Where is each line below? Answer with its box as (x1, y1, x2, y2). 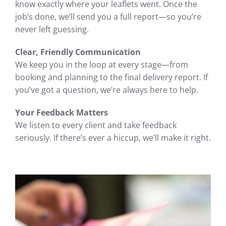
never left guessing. (15, 24, 89, 35)
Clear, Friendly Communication (15, 46, 141, 58)
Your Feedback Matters (15, 107, 108, 118)
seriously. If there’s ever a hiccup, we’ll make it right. (15, 132, 211, 143)
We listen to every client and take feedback (15, 120, 177, 131)
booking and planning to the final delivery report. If (15, 72, 208, 83)
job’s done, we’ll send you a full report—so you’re (15, 11, 201, 22)
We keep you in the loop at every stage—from (15, 59, 188, 70)
